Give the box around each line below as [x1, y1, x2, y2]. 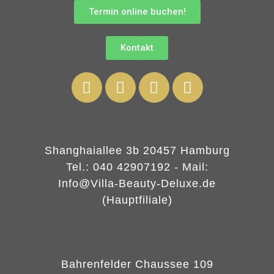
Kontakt [120, 42, 154, 54]
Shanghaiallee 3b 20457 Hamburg [44, 144, 230, 157]
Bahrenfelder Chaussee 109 [61, 258, 213, 271]
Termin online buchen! [88, 6, 186, 18]
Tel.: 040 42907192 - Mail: [65, 161, 209, 174]
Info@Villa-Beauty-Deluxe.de [58, 177, 216, 190]
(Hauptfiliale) [102, 194, 172, 207]
